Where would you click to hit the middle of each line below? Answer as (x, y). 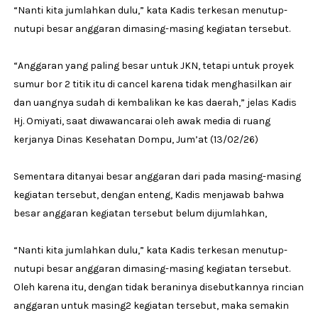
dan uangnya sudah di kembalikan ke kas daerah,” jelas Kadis (155, 102)
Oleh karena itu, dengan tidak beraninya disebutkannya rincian (158, 287)
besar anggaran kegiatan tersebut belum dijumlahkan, (140, 213)
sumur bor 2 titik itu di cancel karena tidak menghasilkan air (152, 84)
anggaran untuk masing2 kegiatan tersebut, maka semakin (151, 305)
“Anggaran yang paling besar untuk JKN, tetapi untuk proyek (153, 65)
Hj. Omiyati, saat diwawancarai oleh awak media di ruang (142, 121)
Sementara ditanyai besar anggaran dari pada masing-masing (157, 176)
